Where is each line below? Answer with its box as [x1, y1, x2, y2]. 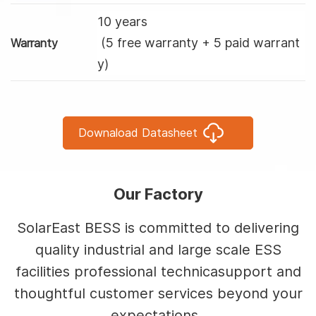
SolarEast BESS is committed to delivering [17, 219, 299, 236]
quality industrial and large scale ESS [35, 241, 281, 258]
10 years [97, 13, 147, 29]
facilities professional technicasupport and [15, 262, 301, 280]
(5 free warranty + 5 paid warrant [97, 35, 300, 50]
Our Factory [113, 184, 203, 203]
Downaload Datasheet [78, 125, 197, 140]
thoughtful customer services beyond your [13, 284, 303, 302]
